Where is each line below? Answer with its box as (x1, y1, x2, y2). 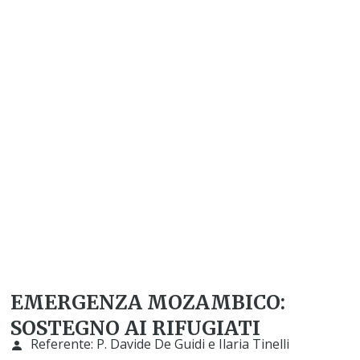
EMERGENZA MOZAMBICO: (10, 290, 286, 316)
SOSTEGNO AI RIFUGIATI (10, 316, 261, 342)
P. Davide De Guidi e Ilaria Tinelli (96, 335, 290, 354)
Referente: (31, 335, 97, 354)
